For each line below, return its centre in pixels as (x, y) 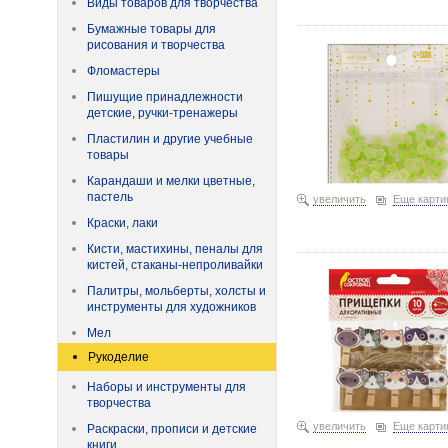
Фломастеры (123, 71)
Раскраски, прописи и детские (172, 429)
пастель (110, 197)
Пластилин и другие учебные (170, 139)
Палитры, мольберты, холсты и (176, 291)
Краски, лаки (122, 223)
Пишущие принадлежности (165, 97)
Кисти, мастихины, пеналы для (175, 249)
